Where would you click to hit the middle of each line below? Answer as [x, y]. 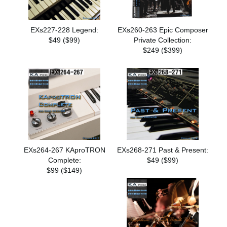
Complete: [64, 160]
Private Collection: [163, 40]
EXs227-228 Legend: [64, 30]
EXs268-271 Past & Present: [163, 150]
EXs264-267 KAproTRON [64, 150]
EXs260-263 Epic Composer [163, 30]
